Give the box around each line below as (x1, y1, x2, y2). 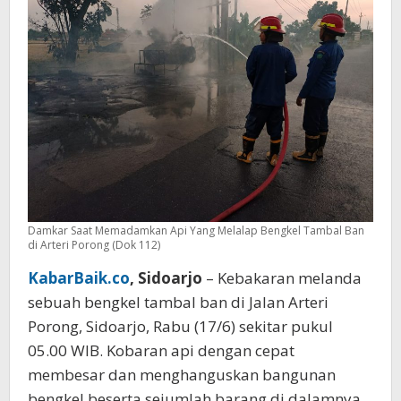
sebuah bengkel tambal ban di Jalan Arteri (28, 291, 328, 312)
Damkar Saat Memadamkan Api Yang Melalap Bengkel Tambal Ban (28, 222, 364, 238)
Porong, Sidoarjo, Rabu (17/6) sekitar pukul (28, 315, 333, 337)
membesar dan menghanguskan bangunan (28, 363, 336, 385)
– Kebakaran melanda (202, 267, 362, 288)
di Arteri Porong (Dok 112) (28, 236, 160, 252)
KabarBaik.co (28, 267, 130, 288)
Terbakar (180, 41, 240, 59)
